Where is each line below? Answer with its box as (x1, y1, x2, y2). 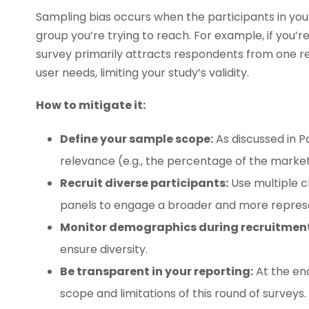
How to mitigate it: (36, 97, 146, 113)
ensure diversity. (60, 241, 148, 257)
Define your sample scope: (60, 130, 213, 147)
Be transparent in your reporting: (60, 263, 253, 279)
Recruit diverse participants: (60, 175, 228, 191)
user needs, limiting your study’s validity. (36, 64, 249, 81)
